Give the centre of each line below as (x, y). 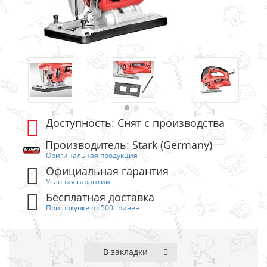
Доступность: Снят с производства (136, 123)
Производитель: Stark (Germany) (129, 145)
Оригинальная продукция (92, 155)
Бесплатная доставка (100, 198)
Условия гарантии (78, 181)
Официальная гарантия (108, 171)
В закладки (124, 252)
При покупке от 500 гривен (93, 208)
